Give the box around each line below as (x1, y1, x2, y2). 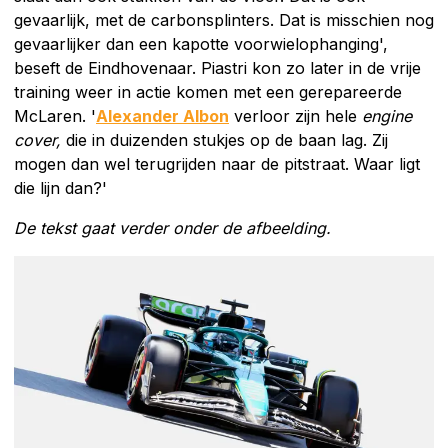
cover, (14, 130, 66, 151)
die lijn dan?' (14, 178, 107, 199)
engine (362, 106, 412, 127)
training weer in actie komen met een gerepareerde (14, 82, 402, 103)
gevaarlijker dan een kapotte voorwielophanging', (14, 34, 388, 55)
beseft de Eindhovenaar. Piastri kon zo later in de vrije (14, 58, 421, 79)
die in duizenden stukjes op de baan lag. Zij (66, 130, 388, 151)
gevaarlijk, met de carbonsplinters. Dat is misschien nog (14, 10, 434, 31)
